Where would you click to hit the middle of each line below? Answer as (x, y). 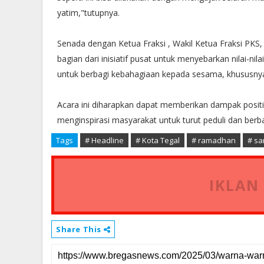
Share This (80, 229)
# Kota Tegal (158, 140)
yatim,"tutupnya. (88, 13)
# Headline (104, 140)
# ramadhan (214, 140)
